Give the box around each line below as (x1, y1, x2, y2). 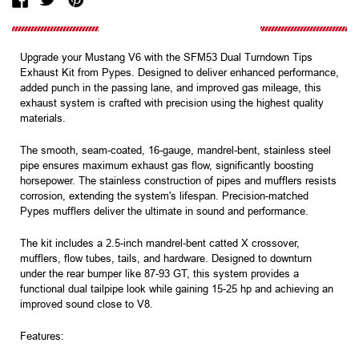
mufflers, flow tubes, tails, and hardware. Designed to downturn (20, 252, 312, 265)
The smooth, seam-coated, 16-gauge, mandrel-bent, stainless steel (20, 144, 331, 157)
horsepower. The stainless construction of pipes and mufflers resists (20, 175, 337, 188)
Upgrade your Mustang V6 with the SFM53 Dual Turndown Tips (20, 51, 313, 64)
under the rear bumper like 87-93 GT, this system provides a (20, 268, 299, 280)
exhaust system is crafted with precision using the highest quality (20, 97, 324, 110)
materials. (20, 112, 66, 125)
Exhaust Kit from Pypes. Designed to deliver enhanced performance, (20, 67, 339, 79)
